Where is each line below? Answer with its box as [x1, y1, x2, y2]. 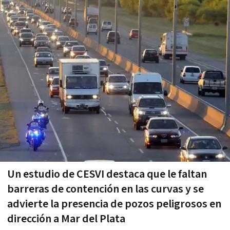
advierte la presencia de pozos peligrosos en [7, 196, 221, 212]
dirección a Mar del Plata [7, 211, 125, 226]
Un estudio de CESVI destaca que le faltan [7, 166, 207, 182]
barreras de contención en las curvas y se [7, 181, 204, 197]
